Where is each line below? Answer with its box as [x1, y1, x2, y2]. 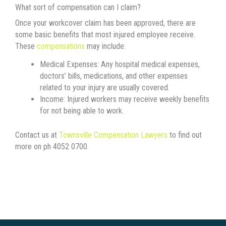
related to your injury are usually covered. [40, 83, 172, 93]
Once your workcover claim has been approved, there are [15, 18, 196, 28]
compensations [37, 41, 85, 51]
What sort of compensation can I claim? [15, 2, 141, 12]
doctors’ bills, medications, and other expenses [40, 71, 188, 81]
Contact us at [15, 130, 59, 140]
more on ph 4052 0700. [15, 141, 89, 151]
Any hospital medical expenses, [101, 60, 200, 70]
